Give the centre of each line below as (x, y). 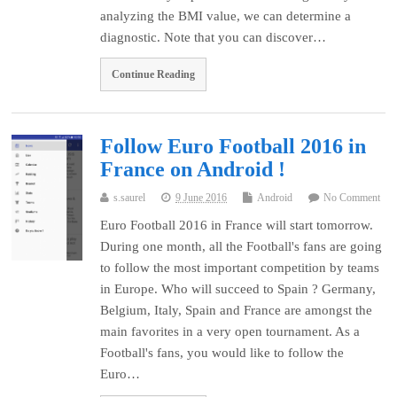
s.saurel (130, 198)
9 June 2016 (202, 198)
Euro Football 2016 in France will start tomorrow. (237, 226)
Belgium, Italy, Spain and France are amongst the (237, 311)
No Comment (352, 198)
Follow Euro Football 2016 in (234, 147)
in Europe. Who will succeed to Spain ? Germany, (238, 289)
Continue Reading (154, 75)
